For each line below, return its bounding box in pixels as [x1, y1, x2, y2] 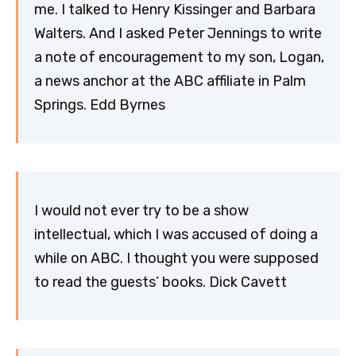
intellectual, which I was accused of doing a [34, 225, 318, 243]
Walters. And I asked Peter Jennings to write [34, 24, 322, 42]
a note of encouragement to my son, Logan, [34, 48, 324, 66]
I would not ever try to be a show [34, 201, 249, 219]
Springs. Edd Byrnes [34, 95, 165, 114]
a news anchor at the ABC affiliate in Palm [34, 72, 306, 90]
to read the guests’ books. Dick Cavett [34, 273, 287, 291]
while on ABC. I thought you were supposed [34, 249, 319, 267]
